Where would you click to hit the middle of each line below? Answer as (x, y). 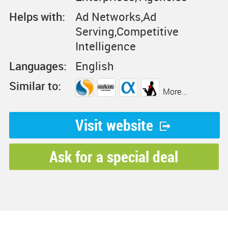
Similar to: (35, 86)
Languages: (38, 66)
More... (175, 92)
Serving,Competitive (127, 31)
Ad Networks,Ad (116, 17)
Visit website (115, 125)
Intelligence (105, 46)
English (94, 66)
